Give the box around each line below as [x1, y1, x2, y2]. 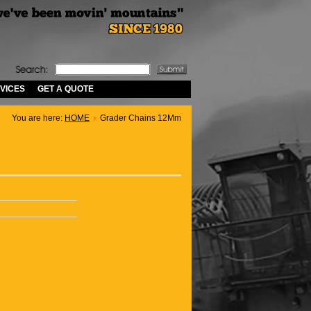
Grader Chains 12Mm [100, 113, 181, 123]
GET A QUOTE [37, 84, 94, 94]
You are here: [12, 113, 65, 123]
